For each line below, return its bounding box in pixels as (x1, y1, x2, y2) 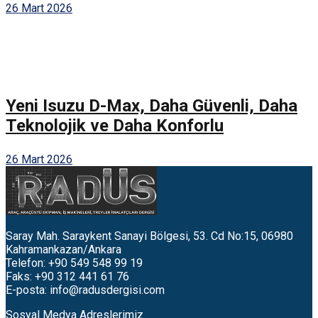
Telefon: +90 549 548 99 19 (6, 256, 143, 270)
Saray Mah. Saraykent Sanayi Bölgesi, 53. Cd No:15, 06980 (6, 229, 293, 243)
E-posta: (6, 283, 50, 297)
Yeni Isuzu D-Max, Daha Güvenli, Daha (6, 96, 297, 116)
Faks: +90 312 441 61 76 (6, 270, 129, 284)
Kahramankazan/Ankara (6, 243, 121, 257)
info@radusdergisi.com (50, 283, 165, 297)
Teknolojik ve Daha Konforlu (6, 116, 224, 136)
